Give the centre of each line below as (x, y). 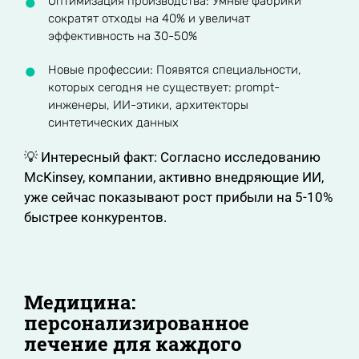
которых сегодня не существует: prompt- (164, 87)
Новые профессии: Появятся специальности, (175, 70)
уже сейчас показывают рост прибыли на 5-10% (178, 197)
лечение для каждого (133, 344)
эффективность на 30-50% (123, 36)
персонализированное (137, 323)
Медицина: (80, 302)
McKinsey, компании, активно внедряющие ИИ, (174, 177)
